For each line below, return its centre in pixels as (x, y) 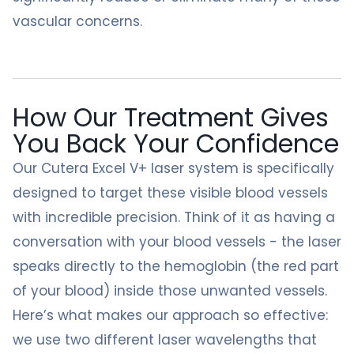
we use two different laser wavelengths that (165, 340)
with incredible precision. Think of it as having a (174, 217)
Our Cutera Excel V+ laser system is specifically (173, 168)
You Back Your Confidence (176, 143)
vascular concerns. (77, 21)
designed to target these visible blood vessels (170, 193)
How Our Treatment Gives (171, 117)
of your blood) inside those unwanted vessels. (170, 291)
